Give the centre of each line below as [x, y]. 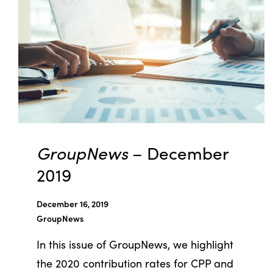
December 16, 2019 [73, 203]
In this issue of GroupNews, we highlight [135, 244]
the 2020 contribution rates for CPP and [135, 263]
